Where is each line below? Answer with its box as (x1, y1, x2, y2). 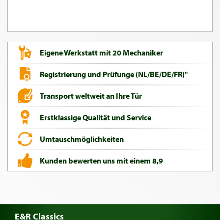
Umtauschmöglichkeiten (40, 134, 124, 144)
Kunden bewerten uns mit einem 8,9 (40, 155, 163, 165)
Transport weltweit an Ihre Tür (40, 90, 142, 101)
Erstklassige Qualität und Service (40, 112, 151, 122)
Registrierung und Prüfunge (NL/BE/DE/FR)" (40, 69, 188, 79)
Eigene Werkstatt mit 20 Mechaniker (40, 47, 163, 57)
